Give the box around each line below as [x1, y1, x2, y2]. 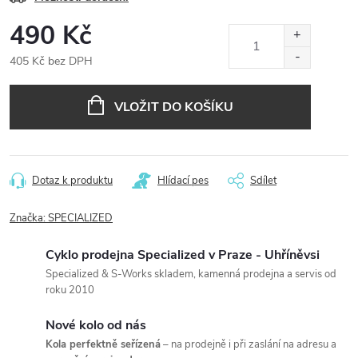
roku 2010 [46, 282, 94, 297]
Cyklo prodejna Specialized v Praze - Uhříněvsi [46, 245, 320, 264]
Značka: [10, 210, 48, 225]
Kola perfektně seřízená [46, 336, 161, 352]
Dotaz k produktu [32, 173, 113, 188]
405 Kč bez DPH [10, 53, 93, 69]
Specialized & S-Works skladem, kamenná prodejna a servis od [46, 266, 336, 281]
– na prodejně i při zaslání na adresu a [161, 336, 336, 352]
